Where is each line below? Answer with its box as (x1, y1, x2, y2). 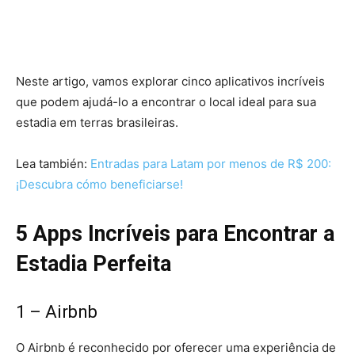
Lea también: (16, 156, 90, 172)
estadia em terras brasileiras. (16, 115, 178, 131)
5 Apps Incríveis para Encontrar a (16, 221, 334, 247)
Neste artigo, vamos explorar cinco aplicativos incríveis (16, 74, 325, 90)
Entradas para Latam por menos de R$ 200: (90, 156, 331, 172)
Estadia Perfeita (16, 251, 171, 277)
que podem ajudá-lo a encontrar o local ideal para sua (16, 94, 316, 110)
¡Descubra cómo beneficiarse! (16, 177, 183, 193)
